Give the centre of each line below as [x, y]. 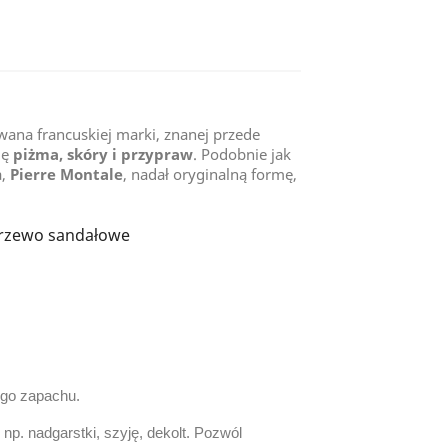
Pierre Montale [66, 174]
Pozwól [218, 433]
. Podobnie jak [242, 154]
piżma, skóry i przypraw [103, 154]
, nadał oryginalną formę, [210, 174]
